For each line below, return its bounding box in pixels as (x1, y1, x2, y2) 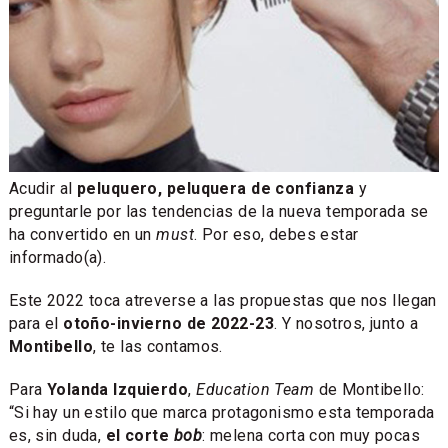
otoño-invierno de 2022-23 (63, 314, 274, 334)
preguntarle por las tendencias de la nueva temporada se (8, 202, 429, 222)
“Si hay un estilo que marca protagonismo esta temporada (8, 403, 435, 423)
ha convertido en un (8, 225, 157, 245)
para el (8, 314, 64, 334)
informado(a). (8, 248, 107, 268)
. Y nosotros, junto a (273, 314, 419, 334)
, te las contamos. (93, 337, 223, 357)
